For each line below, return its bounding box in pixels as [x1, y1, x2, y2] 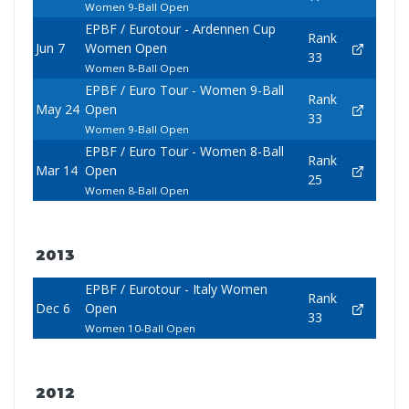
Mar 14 [35, 162, 78, 180]
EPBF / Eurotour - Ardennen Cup [84, 20, 276, 38]
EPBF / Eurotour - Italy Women [84, 280, 267, 299]
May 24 [35, 100, 79, 119]
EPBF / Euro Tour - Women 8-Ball [84, 142, 284, 161]
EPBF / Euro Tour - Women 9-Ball [84, 81, 284, 100]
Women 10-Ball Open [84, 321, 195, 336]
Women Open [84, 39, 167, 58]
